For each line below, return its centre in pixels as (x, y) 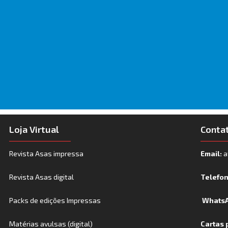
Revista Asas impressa (47, 153)
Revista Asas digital (42, 177)
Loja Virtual (34, 129)
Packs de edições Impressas (55, 200)
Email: (212, 153)
